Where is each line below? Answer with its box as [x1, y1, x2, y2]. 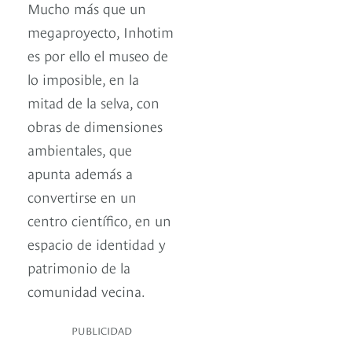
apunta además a [27, 163, 133, 183]
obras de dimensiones [27, 115, 163, 136]
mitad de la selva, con [27, 92, 159, 112]
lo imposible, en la [27, 68, 139, 89]
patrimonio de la [27, 257, 130, 277]
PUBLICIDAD [71, 323, 132, 338]
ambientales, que [27, 139, 132, 159]
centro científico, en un [27, 210, 171, 230]
